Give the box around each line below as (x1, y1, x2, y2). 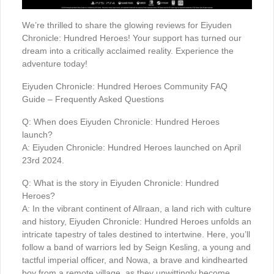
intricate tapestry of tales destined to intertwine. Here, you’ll (22, 229, 250, 240)
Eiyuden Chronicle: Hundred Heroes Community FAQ (22, 81, 228, 92)
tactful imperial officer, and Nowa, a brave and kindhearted (22, 255, 248, 265)
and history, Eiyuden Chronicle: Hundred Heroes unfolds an (22, 217, 251, 227)
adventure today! (22, 59, 87, 69)
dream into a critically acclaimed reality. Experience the (22, 46, 234, 56)
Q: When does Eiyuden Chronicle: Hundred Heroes (22, 117, 220, 127)
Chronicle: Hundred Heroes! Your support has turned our (22, 33, 242, 43)
